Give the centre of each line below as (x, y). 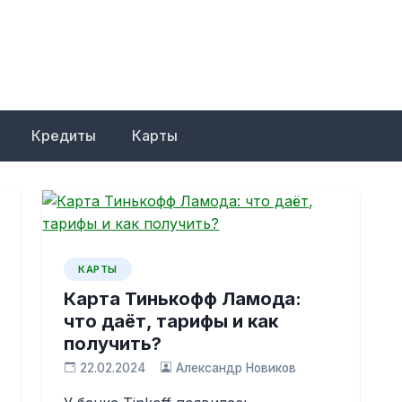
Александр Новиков (236, 368)
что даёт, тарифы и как (171, 321)
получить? (113, 344)
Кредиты (64, 135)
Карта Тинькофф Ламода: (183, 299)
